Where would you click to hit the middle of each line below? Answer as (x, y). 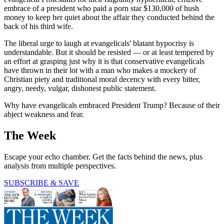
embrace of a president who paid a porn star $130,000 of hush (101, 8)
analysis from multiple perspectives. (60, 165)
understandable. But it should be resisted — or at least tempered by (109, 52)
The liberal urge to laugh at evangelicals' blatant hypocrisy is (99, 43)
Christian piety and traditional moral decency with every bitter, (102, 79)
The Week (30, 135)
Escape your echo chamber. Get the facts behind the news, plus (103, 156)
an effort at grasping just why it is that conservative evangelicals (104, 61)
